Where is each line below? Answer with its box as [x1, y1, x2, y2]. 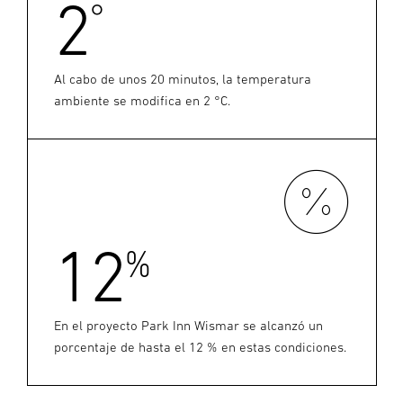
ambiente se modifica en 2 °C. [54, 93, 230, 109]
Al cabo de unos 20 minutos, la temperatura [54, 71, 311, 87]
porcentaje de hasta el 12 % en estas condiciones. [54, 339, 346, 355]
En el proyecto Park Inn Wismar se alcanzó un [54, 318, 323, 334]
